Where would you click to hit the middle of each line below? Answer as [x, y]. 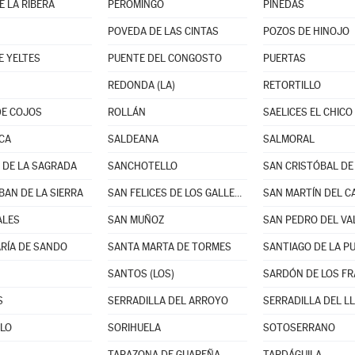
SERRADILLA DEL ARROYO [168, 301]
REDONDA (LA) [141, 85]
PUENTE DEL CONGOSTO [164, 58]
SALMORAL [288, 139]
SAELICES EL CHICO [307, 112]
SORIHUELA [134, 328]
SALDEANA [133, 139]
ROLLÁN [126, 112]
